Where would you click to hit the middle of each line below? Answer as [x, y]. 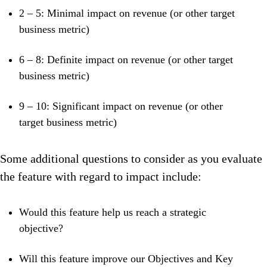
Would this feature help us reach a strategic [113, 212]
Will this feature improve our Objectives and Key [126, 259]
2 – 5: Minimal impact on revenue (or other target [127, 13]
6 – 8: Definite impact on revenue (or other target [126, 60]
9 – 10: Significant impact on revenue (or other [121, 106]
